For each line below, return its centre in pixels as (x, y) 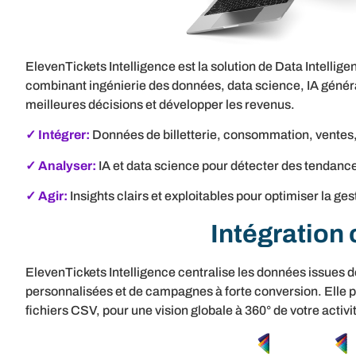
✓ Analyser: (61, 165)
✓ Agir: (46, 196)
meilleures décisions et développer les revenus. (160, 104)
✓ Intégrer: (58, 135)
